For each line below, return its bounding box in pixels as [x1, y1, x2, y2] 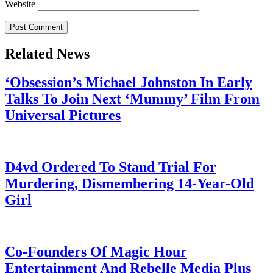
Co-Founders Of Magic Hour [5, 243, 187, 260]
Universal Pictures [5, 107, 121, 124]
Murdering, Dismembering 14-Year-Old [5, 175, 254, 191]
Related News [5, 46, 90, 62]
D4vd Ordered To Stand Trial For [5, 158, 216, 175]
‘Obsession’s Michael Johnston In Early [5, 74, 252, 91]
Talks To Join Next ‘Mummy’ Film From [5, 91, 260, 107]
